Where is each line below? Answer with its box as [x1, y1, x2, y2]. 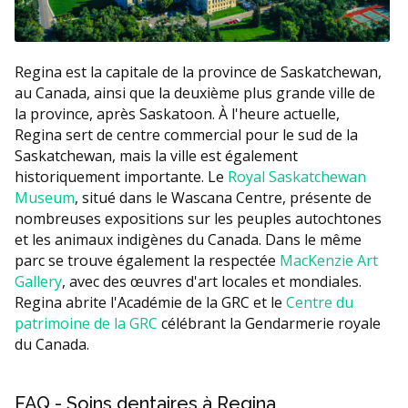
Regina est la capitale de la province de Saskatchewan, [15, 61, 382, 82]
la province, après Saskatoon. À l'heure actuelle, [15, 103, 340, 124]
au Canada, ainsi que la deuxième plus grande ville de [15, 82, 375, 103]
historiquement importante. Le [15, 166, 228, 187]
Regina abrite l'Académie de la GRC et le [15, 291, 286, 312]
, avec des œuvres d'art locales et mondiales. [62, 270, 362, 291]
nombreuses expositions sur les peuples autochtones [15, 208, 382, 229]
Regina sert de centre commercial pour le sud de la [15, 124, 358, 145]
